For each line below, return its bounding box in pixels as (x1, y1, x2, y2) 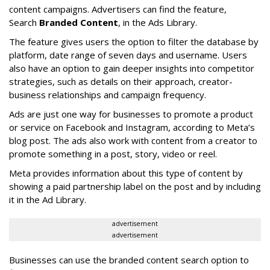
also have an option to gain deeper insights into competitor (9, 61, 254, 74)
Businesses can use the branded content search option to (9, 253, 249, 266)
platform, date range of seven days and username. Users (9, 48, 247, 61)
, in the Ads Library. (118, 16, 199, 28)
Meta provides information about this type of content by (9, 166, 243, 179)
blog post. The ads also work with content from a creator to (9, 134, 257, 146)
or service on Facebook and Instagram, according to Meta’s (9, 121, 255, 133)
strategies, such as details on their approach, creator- (9, 75, 233, 87)
